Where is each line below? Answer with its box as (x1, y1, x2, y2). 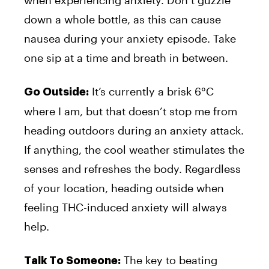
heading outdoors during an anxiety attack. (24, 123, 244, 137)
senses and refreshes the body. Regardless (24, 162, 241, 175)
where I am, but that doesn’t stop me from (24, 104, 237, 118)
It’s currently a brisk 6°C (89, 84, 214, 98)
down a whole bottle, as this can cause (24, 12, 221, 26)
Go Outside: (24, 86, 89, 97)
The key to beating (121, 253, 217, 267)
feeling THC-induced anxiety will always (24, 200, 227, 214)
